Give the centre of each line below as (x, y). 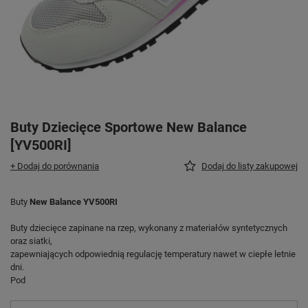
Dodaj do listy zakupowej (250, 166)
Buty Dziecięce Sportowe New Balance (129, 128)
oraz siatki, (32, 241)
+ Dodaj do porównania (55, 166)
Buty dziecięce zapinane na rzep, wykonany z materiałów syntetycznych (149, 228)
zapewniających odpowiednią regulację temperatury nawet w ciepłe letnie (153, 254)
